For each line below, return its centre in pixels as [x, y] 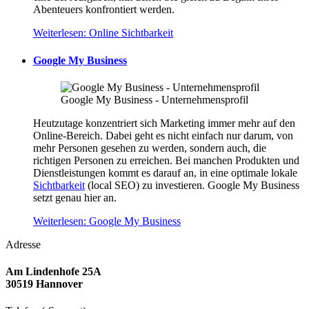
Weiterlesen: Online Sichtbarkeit [103, 33]
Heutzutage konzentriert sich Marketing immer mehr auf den [164, 123]
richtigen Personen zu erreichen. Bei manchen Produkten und [166, 160]
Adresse [23, 244]
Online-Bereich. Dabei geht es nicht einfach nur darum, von [163, 135]
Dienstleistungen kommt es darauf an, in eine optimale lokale [165, 172]
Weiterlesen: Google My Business [107, 221]
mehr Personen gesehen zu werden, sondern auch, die [150, 148]
